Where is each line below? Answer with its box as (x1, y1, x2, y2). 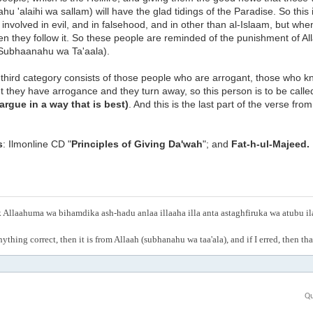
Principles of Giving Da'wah (71, 138, 203, 150)
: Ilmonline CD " (3, 138, 71, 150)
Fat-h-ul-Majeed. (231, 138, 310, 150)
